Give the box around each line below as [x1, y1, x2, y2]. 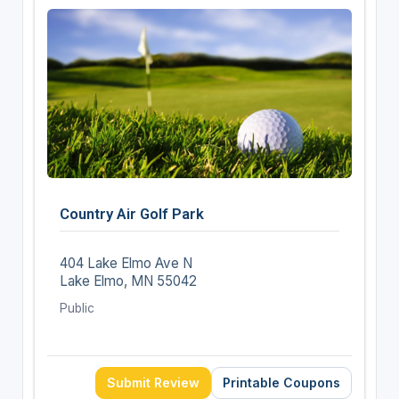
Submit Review [107, 374, 200, 390]
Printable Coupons [223, 374, 341, 390]
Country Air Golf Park [59, 204, 204, 223]
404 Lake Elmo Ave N [59, 254, 192, 272]
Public [59, 300, 94, 315]
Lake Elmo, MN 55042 [59, 272, 197, 289]
